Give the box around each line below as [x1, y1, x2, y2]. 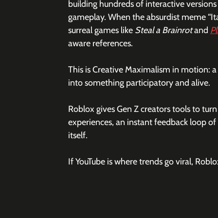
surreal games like [68, 25, 135, 36]
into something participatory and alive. [68, 77, 210, 89]
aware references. [68, 38, 133, 49]
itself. [68, 130, 88, 141]
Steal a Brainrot [135, 25, 192, 36]
